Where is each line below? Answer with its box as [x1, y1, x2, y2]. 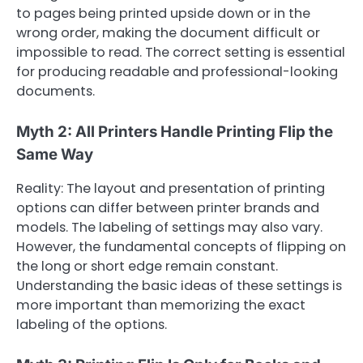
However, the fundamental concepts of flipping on [16, 237, 346, 257]
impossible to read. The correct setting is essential [16, 42, 345, 62]
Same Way [16, 145, 93, 164]
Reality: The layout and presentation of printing [16, 179, 325, 199]
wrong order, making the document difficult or [16, 23, 320, 42]
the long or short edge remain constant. [16, 257, 278, 276]
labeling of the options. [16, 315, 167, 335]
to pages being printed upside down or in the [16, 3, 310, 23]
